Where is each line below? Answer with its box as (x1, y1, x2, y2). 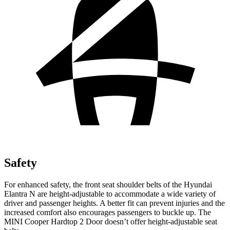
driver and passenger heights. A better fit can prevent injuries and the (4, 198, 225, 207)
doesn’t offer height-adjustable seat (103, 217, 217, 226)
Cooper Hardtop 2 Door (25, 217, 103, 226)
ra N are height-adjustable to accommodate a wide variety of (21, 189, 216, 198)
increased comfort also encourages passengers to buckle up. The (4, 207, 211, 217)
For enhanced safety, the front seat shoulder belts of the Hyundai (4, 180, 212, 189)
